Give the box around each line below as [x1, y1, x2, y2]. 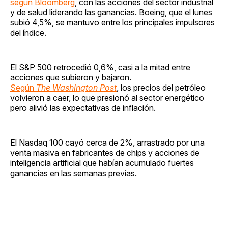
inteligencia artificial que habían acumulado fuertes [10, 157, 194, 168]
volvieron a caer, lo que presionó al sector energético [10, 92, 204, 103]
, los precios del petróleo [117, 82, 206, 93]
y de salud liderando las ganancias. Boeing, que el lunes [10, 7, 212, 17]
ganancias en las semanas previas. [10, 167, 137, 178]
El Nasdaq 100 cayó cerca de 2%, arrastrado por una [10, 137, 205, 148]
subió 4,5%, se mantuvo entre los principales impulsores [10, 17, 215, 27]
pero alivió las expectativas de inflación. [10, 102, 156, 113]
